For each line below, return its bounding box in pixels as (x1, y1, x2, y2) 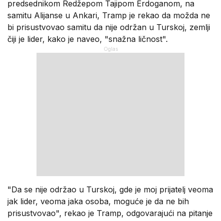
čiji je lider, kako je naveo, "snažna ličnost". (7, 34, 168, 44)
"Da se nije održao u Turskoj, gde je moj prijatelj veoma (7, 184, 213, 194)
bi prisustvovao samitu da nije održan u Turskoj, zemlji (7, 22, 210, 32)
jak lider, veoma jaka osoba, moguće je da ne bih (7, 196, 189, 206)
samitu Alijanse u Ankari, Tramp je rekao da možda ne (7, 10, 210, 20)
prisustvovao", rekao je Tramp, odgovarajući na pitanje (7, 208, 213, 218)
